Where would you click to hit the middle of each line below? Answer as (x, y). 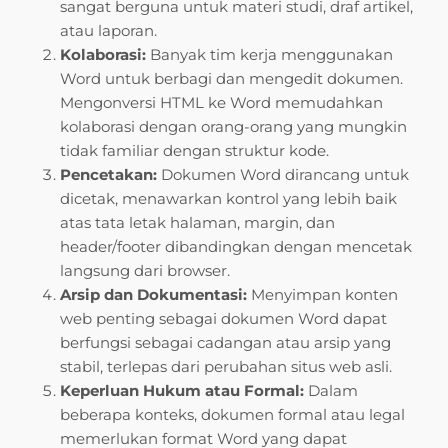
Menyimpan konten (322, 295)
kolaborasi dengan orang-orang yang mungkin (233, 127)
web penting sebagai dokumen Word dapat (223, 319)
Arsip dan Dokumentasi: (153, 295)
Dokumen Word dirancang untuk (283, 175)
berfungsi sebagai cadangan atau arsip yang (225, 343)
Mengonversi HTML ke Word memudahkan (221, 103)
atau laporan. (108, 31)
